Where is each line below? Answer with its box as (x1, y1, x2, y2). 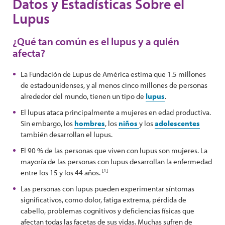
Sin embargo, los (21, 119, 74, 128)
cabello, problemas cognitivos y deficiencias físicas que (21, 206, 194, 215)
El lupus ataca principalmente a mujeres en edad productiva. (21, 107, 211, 117)
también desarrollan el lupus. (21, 130, 113, 139)
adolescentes (155, 119, 200, 128)
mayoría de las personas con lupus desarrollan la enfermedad (21, 157, 212, 166)
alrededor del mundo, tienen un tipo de (21, 91, 146, 101)
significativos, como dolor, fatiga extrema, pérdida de (21, 195, 186, 204)
